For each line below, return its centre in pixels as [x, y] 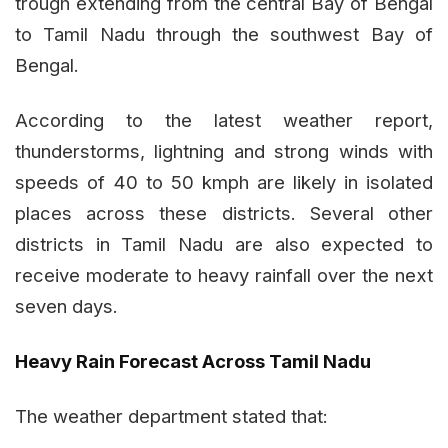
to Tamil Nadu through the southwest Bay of [224, 33]
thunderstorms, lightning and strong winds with [224, 150]
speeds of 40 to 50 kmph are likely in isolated [224, 181]
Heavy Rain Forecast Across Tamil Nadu [193, 360]
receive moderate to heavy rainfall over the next [224, 274]
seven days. [66, 305]
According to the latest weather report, [224, 119]
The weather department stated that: [171, 415]
